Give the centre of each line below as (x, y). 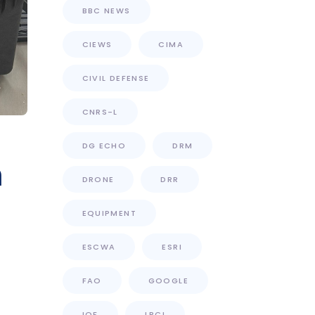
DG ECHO (104, 146)
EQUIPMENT (109, 213)
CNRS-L (100, 112)
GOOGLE (168, 281)
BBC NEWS (106, 11)
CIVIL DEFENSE (116, 78)
